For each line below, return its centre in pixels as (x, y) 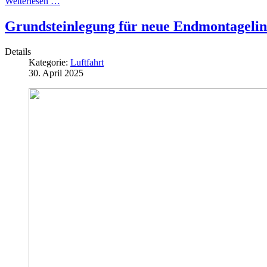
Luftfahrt (87, 62)
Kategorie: (49, 62)
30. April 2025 (56, 73)
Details (18, 51)
